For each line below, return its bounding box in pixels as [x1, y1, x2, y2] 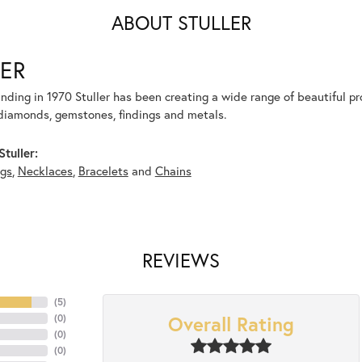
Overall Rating [168, 311, 294, 338]
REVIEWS [142, 247, 220, 274]
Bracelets [78, 162, 128, 179]
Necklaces [17, 162, 73, 179]
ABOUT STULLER [111, 10, 251, 36]
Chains [154, 162, 192, 179]
